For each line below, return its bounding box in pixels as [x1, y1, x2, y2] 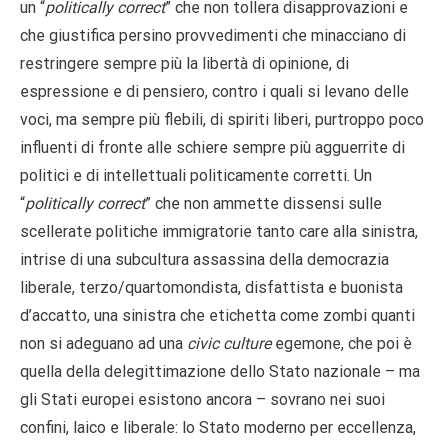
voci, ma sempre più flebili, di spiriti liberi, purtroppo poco [20, 109, 424, 129]
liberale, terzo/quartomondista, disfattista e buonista [20, 277, 403, 297]
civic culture [187, 333, 275, 353]
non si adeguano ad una [20, 333, 187, 353]
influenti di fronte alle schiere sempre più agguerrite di [20, 137, 405, 157]
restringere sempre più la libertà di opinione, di [20, 53, 349, 73]
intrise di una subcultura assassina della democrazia [20, 249, 389, 269]
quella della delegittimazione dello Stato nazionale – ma [20, 361, 420, 381]
